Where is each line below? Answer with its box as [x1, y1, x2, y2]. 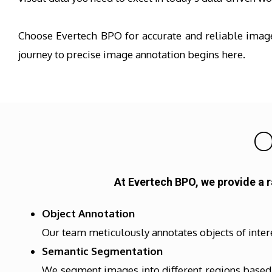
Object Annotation [42, 207, 135, 220]
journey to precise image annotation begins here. [18, 48, 245, 61]
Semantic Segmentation [42, 245, 163, 257]
